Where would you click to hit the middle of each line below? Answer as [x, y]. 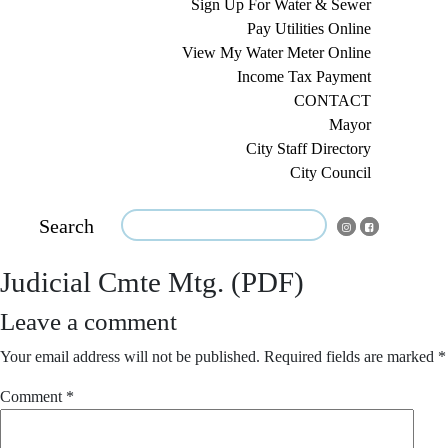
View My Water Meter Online [276, 53]
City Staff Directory [308, 149]
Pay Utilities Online [308, 29]
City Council [330, 173]
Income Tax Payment [303, 77]
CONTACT [332, 101]
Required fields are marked [351, 357]
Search [66, 226]
